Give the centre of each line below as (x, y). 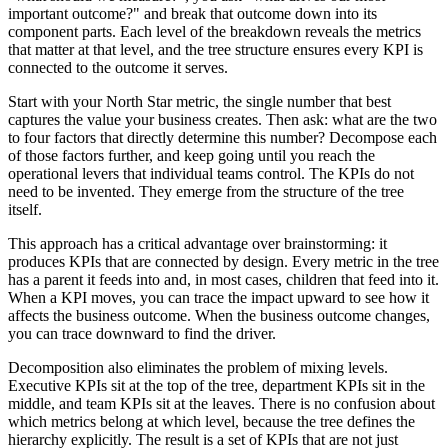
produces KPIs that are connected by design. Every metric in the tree (223, 262)
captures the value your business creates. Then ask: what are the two (222, 120)
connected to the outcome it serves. (118, 68)
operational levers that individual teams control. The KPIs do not (211, 174)
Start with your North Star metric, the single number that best (199, 102)
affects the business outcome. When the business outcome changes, (219, 316)
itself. (25, 210)
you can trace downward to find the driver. (142, 334)
